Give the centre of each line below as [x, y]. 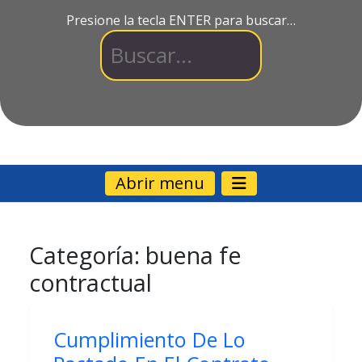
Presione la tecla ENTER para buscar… [181, 21]
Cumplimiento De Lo [149, 340]
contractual [90, 283]
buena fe [194, 255]
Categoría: [87, 255]
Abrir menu [160, 183]
